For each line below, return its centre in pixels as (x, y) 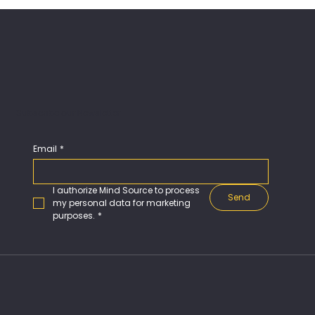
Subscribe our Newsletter (68, 112)
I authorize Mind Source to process (126, 190)
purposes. (73, 215)
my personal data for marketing (121, 202)
